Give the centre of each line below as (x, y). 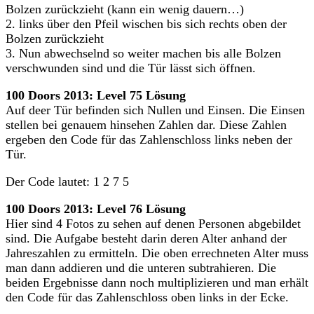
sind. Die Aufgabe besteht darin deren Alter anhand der (146, 238)
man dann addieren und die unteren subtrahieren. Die (141, 267)
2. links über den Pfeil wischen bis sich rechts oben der (146, 23)
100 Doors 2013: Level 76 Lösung (96, 209)
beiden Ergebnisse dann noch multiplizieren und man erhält (157, 282)
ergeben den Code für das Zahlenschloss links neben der (149, 139)
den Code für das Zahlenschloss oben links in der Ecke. (147, 297)
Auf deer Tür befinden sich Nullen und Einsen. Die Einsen (155, 110)
